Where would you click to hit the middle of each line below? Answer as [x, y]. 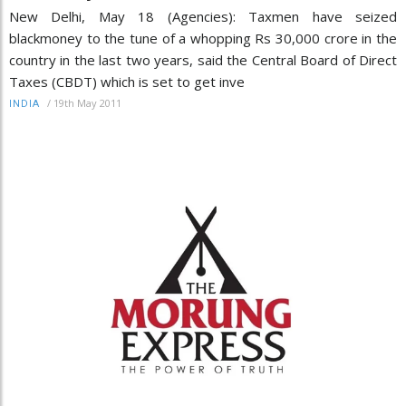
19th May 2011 [87, 103]
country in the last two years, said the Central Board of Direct [203, 60]
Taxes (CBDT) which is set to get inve [127, 82]
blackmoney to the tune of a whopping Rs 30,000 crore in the [203, 39]
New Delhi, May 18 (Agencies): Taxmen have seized [203, 17]
